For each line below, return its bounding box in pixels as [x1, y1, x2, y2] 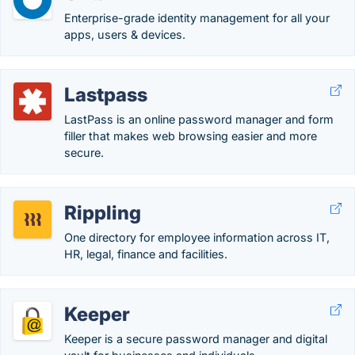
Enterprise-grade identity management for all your [64, 11, 330, 25]
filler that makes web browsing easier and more [64, 129, 317, 143]
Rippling [64, 201, 141, 224]
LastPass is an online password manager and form [64, 113, 334, 126]
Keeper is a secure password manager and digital [64, 332, 327, 345]
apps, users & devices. [64, 28, 185, 41]
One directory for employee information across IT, [64, 231, 330, 244]
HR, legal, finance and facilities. [64, 247, 227, 261]
